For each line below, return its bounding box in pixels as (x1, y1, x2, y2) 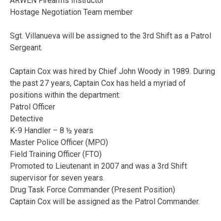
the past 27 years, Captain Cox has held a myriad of (10, 78, 186, 88)
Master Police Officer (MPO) (10, 137, 108, 147)
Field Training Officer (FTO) (10, 149, 102, 159)
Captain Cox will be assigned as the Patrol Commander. (10, 196, 200, 206)
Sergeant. (10, 42, 42, 52)
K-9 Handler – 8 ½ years (10, 125, 93, 135)
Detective (10, 113, 43, 123)
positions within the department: (10, 90, 120, 100)
